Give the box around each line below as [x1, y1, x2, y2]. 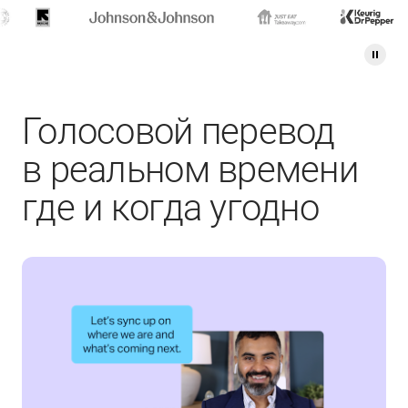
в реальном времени [22, 148, 359, 191]
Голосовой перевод [22, 110, 335, 153]
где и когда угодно [22, 187, 320, 229]
